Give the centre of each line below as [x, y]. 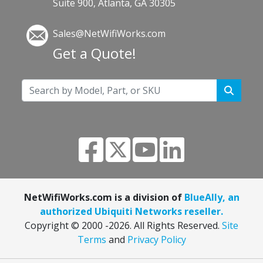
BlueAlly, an [212, 197]
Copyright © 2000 [65, 225]
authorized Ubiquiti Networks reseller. [131, 211]
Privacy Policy [156, 240]
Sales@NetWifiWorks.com [109, 33]
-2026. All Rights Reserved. [163, 225]
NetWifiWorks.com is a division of [104, 197]
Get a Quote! [95, 53]
